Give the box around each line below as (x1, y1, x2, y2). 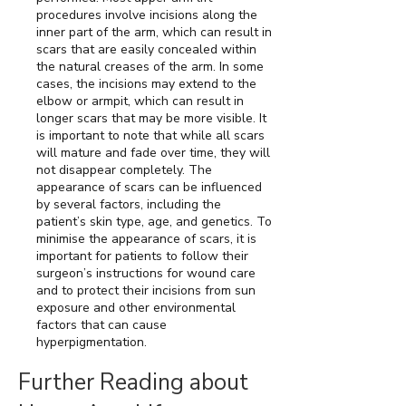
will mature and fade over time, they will (36, 144, 270, 162)
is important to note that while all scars (36, 127, 265, 145)
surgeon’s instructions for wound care (36, 265, 256, 283)
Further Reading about (18, 367, 248, 399)
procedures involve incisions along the (36, 6, 257, 24)
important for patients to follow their (36, 247, 248, 266)
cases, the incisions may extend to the (36, 75, 256, 93)
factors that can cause (36, 316, 167, 334)
